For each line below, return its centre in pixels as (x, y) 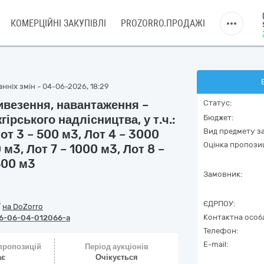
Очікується (116, 257)
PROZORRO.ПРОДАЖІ (163, 23)
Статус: (217, 103)
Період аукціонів (116, 247)
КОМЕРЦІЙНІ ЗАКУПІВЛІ (58, 23)
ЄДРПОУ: (219, 204)
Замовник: (223, 174)
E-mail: (216, 244)
